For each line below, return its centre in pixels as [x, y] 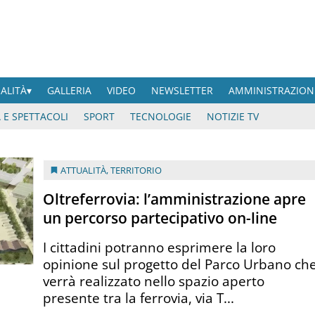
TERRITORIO [136, 170]
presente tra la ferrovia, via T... [139, 297]
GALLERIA [70, 90]
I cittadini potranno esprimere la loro [160, 247]
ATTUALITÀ [84, 170]
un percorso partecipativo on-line [160, 218]
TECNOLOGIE [161, 116]
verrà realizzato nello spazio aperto [154, 281]
